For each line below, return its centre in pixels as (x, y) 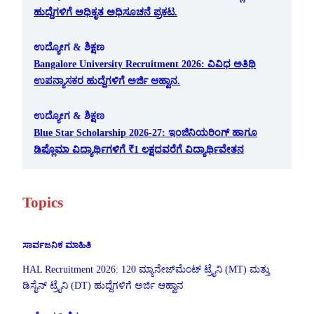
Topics (43, 203)
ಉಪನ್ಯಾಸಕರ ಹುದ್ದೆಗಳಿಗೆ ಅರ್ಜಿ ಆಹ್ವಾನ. (107, 80)
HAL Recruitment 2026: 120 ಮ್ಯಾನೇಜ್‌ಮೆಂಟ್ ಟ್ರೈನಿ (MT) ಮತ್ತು (146, 269)
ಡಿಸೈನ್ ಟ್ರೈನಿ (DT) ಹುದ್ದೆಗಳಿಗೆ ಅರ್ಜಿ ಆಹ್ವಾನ (103, 285)
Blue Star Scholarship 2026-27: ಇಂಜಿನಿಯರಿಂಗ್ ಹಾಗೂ (145, 132)
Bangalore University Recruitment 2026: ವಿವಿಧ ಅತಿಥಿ (145, 63)
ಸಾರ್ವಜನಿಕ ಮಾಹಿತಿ (57, 245)
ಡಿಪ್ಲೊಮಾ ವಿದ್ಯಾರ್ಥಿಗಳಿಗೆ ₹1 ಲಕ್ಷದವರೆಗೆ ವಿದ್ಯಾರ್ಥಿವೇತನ (139, 149)
